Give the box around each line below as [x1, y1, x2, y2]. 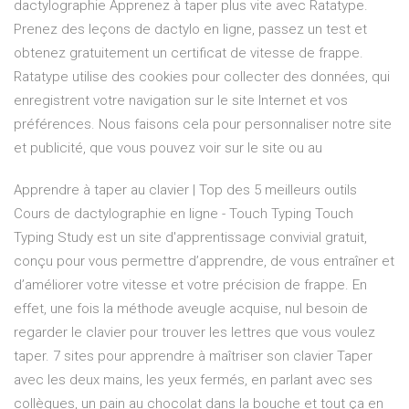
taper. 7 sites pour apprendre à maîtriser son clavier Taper [14, 348, 372, 365]
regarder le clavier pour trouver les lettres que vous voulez [14, 324, 375, 341]
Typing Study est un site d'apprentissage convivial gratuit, [14, 229, 367, 246]
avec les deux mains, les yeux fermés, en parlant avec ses [14, 372, 372, 389]
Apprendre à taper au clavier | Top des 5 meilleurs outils [14, 182, 357, 199]
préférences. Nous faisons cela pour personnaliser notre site [14, 116, 392, 133]
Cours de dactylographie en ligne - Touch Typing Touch [14, 205, 353, 223]
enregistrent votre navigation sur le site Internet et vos [14, 92, 348, 110]
